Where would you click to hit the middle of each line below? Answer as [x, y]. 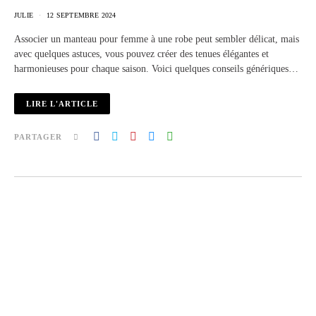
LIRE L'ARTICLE [62, 104]
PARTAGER [38, 137]
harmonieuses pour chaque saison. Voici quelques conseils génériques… [156, 68]
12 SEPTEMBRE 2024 [81, 15]
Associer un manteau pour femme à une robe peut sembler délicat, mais [157, 39]
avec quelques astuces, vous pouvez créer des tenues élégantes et [141, 54]
